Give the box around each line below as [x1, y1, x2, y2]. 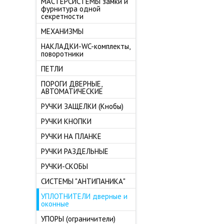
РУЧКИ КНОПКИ [41, 116, 91, 126]
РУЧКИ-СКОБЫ [41, 161, 88, 171]
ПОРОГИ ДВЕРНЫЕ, [41, 79, 102, 88]
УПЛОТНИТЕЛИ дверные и [41, 191, 127, 201]
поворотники [41, 49, 83, 58]
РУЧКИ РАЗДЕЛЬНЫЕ [41, 146, 108, 156]
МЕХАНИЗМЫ [41, 26, 83, 36]
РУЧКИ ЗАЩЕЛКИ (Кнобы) [41, 101, 123, 111]
